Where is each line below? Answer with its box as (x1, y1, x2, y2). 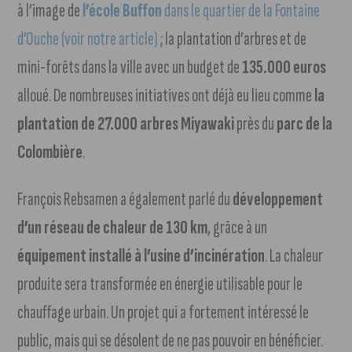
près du (236, 112, 275, 136)
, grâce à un (207, 216, 268, 240)
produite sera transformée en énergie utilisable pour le (17, 273, 303, 296)
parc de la (274, 112, 333, 136)
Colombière (17, 141, 83, 164)
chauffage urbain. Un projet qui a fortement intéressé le (17, 301, 310, 324)
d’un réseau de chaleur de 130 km (17, 216, 208, 240)
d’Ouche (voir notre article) (17, 27, 159, 51)
